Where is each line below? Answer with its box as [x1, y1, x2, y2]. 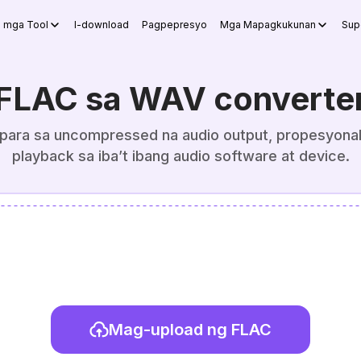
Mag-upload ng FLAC [109, 320, 272, 339]
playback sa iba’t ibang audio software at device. [11, 147, 350, 164]
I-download [74, 19, 129, 31]
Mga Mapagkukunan [220, 19, 316, 31]
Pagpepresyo [142, 19, 207, 31]
